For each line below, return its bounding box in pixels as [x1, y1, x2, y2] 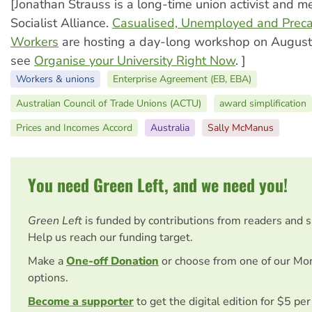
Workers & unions [16, 72, 95, 86]
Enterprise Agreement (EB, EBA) [113, 72, 251, 86]
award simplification [219, 96, 306, 110]
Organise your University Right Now [34, 52, 235, 69]
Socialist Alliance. [10, 14, 112, 31]
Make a [28, 253, 66, 269]
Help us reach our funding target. [28, 229, 193, 245]
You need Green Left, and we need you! [28, 171, 288, 197]
